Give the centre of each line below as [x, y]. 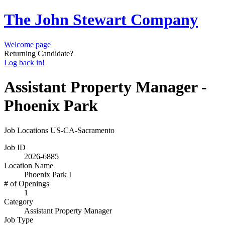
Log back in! [24, 62]
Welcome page [27, 44]
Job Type [19, 219]
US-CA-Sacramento [82, 130]
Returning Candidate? [39, 53]
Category [19, 201]
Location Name [29, 165]
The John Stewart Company [101, 20]
